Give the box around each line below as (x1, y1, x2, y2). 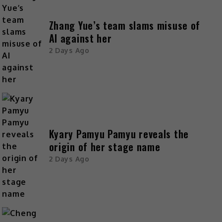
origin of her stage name (49, 139, 161, 155)
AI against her (49, 31, 112, 46)
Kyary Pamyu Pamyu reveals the (49, 126, 189, 142)
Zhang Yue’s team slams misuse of (49, 18, 201, 33)
